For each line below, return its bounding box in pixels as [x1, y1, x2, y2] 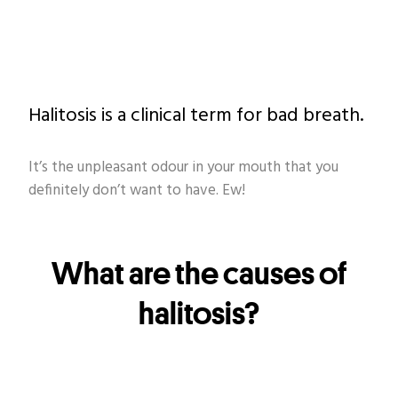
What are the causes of [52, 253, 346, 291]
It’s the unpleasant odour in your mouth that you [28, 155, 338, 180]
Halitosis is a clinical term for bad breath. [28, 99, 363, 131]
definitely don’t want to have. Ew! [28, 179, 245, 203]
